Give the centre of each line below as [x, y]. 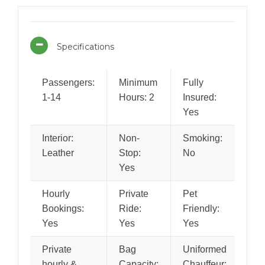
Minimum [138, 83]
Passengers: [68, 83]
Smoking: [203, 138]
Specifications [85, 47]
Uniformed [205, 249]
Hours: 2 [137, 97]
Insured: [200, 97]
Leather [58, 153]
